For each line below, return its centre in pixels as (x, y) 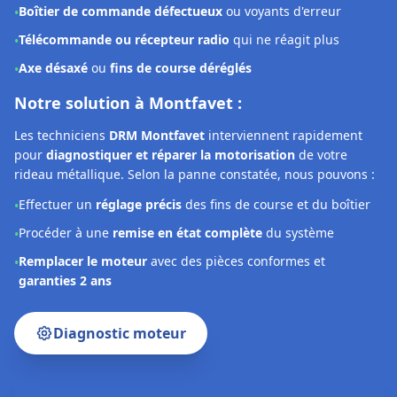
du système (298, 32)
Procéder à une (66, 32)
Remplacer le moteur (83, 60)
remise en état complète (187, 32)
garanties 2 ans (65, 80)
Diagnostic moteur (120, 132)
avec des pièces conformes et (236, 60)
